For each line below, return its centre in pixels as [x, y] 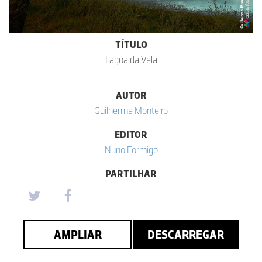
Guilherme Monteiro [131, 110]
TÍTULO [131, 44]
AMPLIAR [77, 234]
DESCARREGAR [186, 234]
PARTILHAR [131, 173]
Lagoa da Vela [131, 59]
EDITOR [131, 134]
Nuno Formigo [131, 149]
